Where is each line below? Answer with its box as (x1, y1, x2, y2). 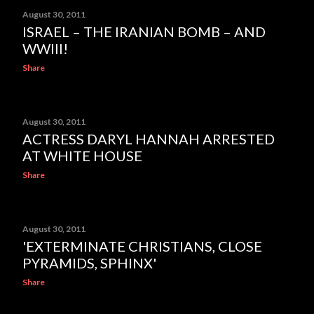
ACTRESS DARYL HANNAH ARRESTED (22, 130, 275, 147)
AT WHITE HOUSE (22, 147, 142, 164)
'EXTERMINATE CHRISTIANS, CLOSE (22, 238, 262, 254)
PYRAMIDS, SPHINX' (22, 254, 156, 271)
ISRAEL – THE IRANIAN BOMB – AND (22, 23, 266, 40)
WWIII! (22, 40, 68, 57)
